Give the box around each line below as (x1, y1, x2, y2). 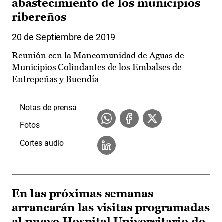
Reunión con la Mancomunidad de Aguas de (12, 50, 184, 61)
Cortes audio (20, 138, 64, 148)
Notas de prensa (20, 103, 77, 112)
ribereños (12, 11, 66, 24)
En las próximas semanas (12, 187, 153, 200)
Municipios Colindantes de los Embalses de (12, 62, 182, 73)
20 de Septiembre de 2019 (12, 32, 115, 43)
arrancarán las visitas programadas (12, 201, 210, 214)
